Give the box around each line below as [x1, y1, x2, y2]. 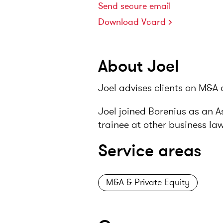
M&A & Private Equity [106, 176, 190, 188]
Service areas [98, 140, 201, 162]
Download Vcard [98, 16, 166, 28]
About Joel [98, 55, 179, 78]
